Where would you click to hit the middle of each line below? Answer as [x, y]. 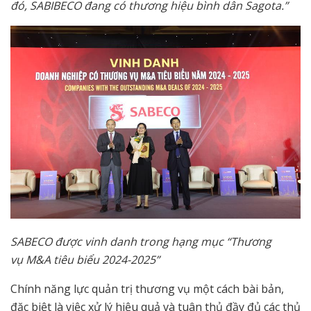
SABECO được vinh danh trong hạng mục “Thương [141, 242]
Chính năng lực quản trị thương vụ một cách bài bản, [147, 289]
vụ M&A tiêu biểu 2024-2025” [85, 260]
